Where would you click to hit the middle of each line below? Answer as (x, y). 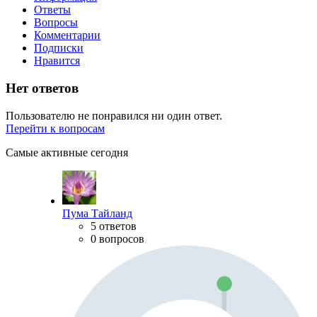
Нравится (57, 61)
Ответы (52, 10)
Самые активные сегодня (67, 152)
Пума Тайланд (97, 213)
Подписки (59, 48)
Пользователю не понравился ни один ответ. (114, 115)
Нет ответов (42, 88)
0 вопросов (117, 238)
